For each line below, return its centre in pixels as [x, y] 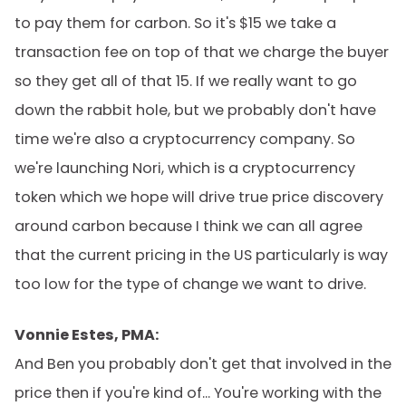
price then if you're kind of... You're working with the [198, 393]
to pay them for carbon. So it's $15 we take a [175, 23]
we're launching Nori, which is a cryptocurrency [185, 168]
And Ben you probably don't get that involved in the [203, 364]
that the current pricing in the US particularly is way [201, 255]
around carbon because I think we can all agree [188, 226]
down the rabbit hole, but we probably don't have [195, 110]
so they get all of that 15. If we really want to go [186, 81]
